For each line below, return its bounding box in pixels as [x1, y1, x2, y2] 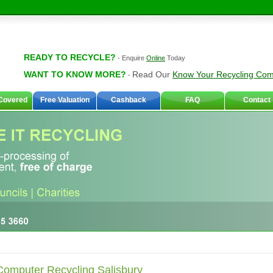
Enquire [122, 54, 146, 62]
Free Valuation [40, 96, 90, 104]
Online [146, 54, 165, 62]
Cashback [111, 96, 146, 104]
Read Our [132, 69, 172, 79]
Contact [243, 96, 271, 104]
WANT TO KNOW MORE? [24, 69, 126, 79]
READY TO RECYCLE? [24, 52, 116, 62]
